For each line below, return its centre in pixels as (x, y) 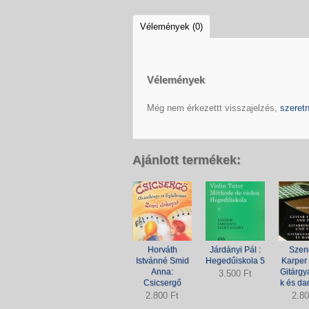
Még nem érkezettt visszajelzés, (213, 108)
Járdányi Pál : (235, 250)
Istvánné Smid (162, 261)
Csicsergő (162, 283)
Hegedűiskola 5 (235, 261)
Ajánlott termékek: (187, 160)
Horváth (162, 250)
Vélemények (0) (171, 26)
